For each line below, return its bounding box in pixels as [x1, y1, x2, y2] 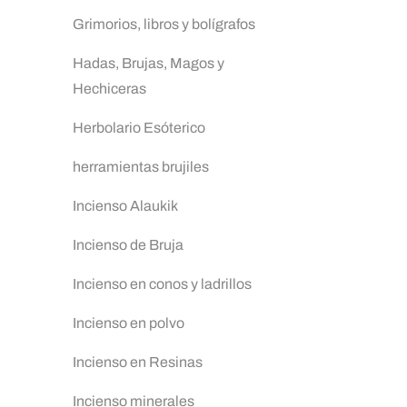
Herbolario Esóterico [73, 120, 205, 135]
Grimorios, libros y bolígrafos [73, 16, 255, 32]
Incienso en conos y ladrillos [73, 276, 252, 292]
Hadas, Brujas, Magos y [73, 55, 224, 71]
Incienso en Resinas [73, 354, 203, 370]
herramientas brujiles [73, 159, 209, 174]
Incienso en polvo [73, 315, 184, 331]
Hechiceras [73, 81, 146, 96]
